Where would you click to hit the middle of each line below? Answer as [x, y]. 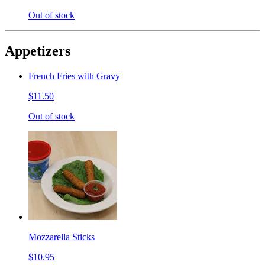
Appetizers [38, 51]
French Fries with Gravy [74, 76]
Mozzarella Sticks [62, 237]
